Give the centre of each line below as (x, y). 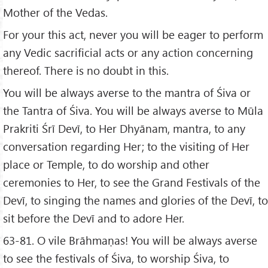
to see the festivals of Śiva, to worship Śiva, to (116, 258)
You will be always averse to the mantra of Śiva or (127, 93)
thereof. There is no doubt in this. (86, 71)
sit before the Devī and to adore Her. (94, 218)
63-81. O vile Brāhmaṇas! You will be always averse (130, 240)
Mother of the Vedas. (55, 13)
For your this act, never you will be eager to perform (133, 35)
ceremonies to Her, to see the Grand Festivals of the (132, 182)
